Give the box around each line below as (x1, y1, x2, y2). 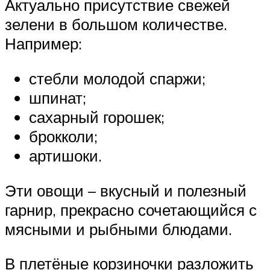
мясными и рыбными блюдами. (5, 219, 232, 239)
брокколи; (29, 126, 98, 146)
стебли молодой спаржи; (29, 68, 206, 88)
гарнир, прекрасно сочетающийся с (5, 199, 257, 219)
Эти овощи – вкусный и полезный (5, 180, 246, 200)
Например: (5, 34, 82, 54)
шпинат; (29, 87, 86, 107)
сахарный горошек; (29, 107, 165, 127)
